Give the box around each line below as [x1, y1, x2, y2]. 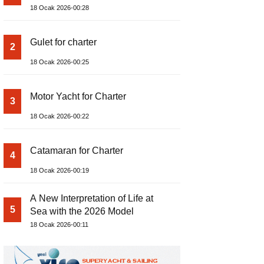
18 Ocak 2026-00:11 [30, 221, 88, 229]
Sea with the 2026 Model [30, 206, 134, 217]
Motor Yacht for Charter [30, 91, 126, 102]
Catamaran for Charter [30, 146, 123, 156]
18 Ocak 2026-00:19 [30, 167, 89, 174]
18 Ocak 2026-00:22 [30, 113, 89, 120]
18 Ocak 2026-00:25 [30, 58, 89, 66]
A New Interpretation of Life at [30, 193, 153, 204]
